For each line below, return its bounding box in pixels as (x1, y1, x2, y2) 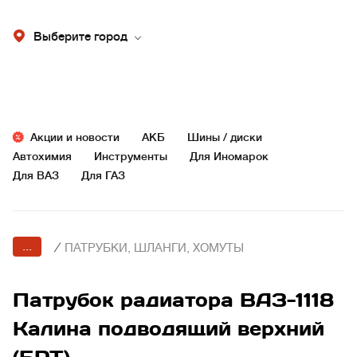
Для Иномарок (190, 150, 269, 163)
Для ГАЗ (81, 169, 125, 182)
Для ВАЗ (13, 169, 59, 182)
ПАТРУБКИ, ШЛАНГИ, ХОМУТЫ (65, 241, 244, 255)
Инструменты (94, 150, 167, 163)
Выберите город (33, 30, 127, 44)
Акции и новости (30, 131, 120, 143)
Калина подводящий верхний (13, 316, 324, 341)
